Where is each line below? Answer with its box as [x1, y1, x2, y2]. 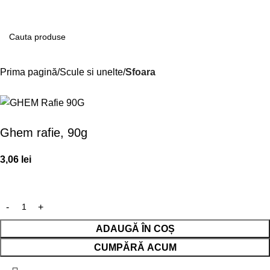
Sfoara [125, 67, 155, 77]
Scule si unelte [60, 67, 123, 77]
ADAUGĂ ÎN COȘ [95, 224, 175, 234]
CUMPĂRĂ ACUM [93, 242, 177, 253]
